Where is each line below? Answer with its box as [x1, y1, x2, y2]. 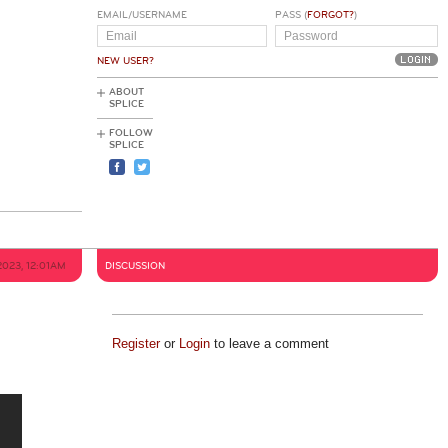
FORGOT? [306, 9, 354, 21]
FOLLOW [109, 127, 153, 139]
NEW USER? [97, 55, 154, 67]
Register [111, 336, 160, 351]
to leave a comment [209, 336, 329, 351]
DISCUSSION [105, 260, 165, 272]
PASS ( [274, 9, 307, 21]
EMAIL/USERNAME [97, 9, 187, 21]
